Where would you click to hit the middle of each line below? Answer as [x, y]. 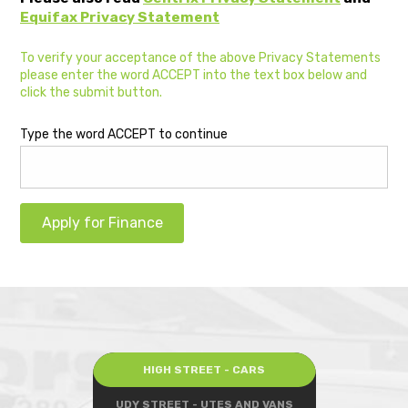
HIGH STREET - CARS [204, 369]
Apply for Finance [102, 223]
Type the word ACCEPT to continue [124, 135]
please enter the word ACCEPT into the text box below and [194, 76]
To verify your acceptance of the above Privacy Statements [200, 58]
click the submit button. [91, 93]
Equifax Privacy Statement [120, 18]
